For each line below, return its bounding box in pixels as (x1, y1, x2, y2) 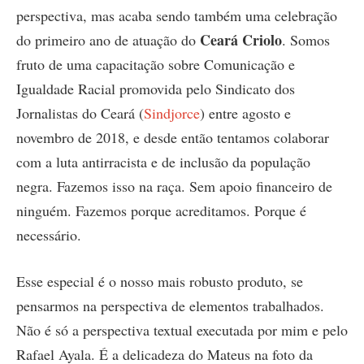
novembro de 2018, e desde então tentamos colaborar (16, 127, 329, 147)
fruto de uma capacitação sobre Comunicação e (16, 54, 295, 74)
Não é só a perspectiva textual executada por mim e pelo (16, 320, 348, 340)
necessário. (16, 224, 81, 245)
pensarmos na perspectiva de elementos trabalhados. (16, 296, 324, 316)
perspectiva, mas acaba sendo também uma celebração (16, 5, 337, 25)
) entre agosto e (200, 102, 291, 123)
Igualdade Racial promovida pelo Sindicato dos (16, 78, 295, 98)
